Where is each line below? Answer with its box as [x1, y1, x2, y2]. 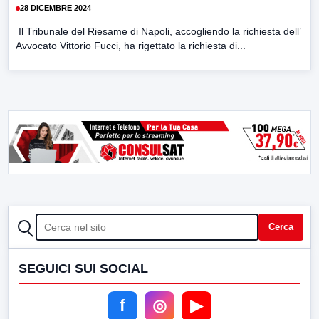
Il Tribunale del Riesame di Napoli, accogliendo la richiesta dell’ [16, 25, 300, 37]
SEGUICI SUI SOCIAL [19, 261, 148, 276]
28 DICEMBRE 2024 [20, 4, 91, 13]
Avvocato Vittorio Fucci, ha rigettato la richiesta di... [16, 39, 246, 51]
